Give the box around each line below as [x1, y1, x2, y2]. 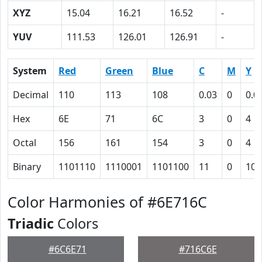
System [13, 64, 47, 77]
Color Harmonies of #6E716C [8, 192, 207, 212]
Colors [54, 214, 98, 233]
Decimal [13, 88, 49, 101]
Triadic [8, 214, 54, 233]
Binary [13, 160, 41, 173]
